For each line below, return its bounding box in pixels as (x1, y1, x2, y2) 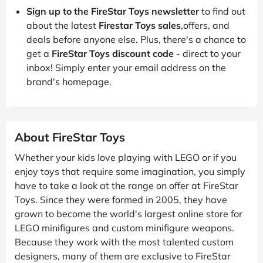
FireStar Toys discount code (52, 47, 174, 59)
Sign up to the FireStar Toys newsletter (26, 5, 199, 17)
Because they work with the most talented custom (15, 235, 234, 248)
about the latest (26, 19, 99, 31)
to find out (199, 5, 245, 17)
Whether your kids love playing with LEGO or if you (15, 151, 237, 163)
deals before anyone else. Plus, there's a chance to (26, 33, 246, 45)
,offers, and (181, 19, 230, 31)
